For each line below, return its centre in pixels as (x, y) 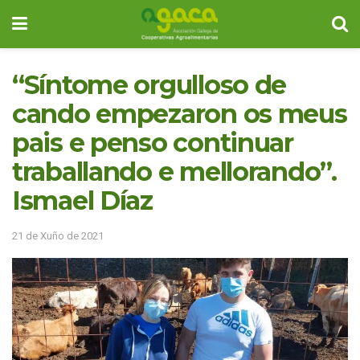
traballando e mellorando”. (174, 172)
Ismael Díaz (82, 200)
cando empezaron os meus (180, 114)
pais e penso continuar (153, 143)
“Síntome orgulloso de (149, 85)
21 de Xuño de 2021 (58, 235)
